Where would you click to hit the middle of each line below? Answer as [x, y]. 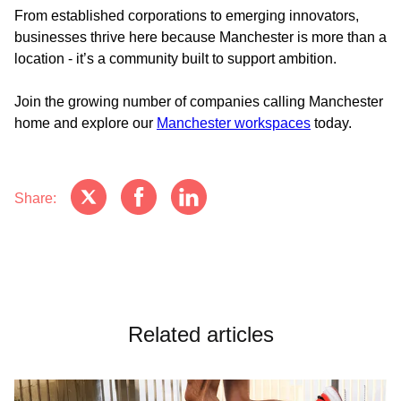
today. [331, 123]
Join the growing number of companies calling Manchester [199, 102]
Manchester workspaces [234, 123]
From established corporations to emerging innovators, [187, 16]
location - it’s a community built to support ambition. [175, 59]
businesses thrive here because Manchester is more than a [200, 37]
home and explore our [85, 123]
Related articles [200, 334]
